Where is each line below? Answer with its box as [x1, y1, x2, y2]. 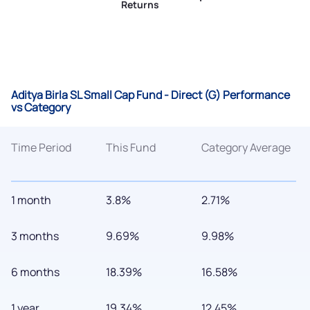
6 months [11, 264, 60, 280]
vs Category [11, 100, 71, 116]
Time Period [11, 140, 71, 156]
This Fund [106, 140, 156, 156]
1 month [11, 192, 51, 208]
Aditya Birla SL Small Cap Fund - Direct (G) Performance [11, 87, 290, 103]
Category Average [201, 140, 291, 156]
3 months [11, 228, 59, 244]
